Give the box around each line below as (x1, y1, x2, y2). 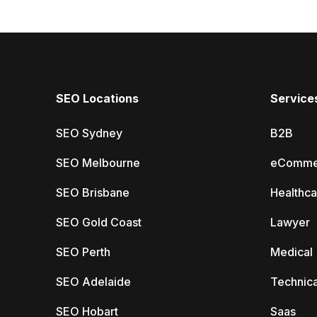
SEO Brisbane (56, 185, 129, 200)
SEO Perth (56, 245, 110, 259)
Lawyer (270, 215, 310, 229)
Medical (270, 245, 313, 259)
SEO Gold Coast (56, 215, 142, 229)
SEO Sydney (56, 126, 122, 140)
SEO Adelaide (56, 275, 131, 289)
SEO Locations (56, 91, 139, 105)
